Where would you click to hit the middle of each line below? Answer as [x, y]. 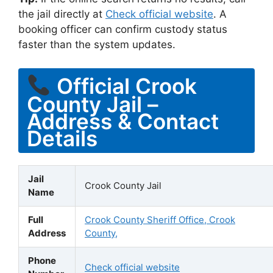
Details [62, 138]
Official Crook [124, 85]
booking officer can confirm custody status [123, 29]
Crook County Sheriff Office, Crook [160, 219]
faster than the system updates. [97, 44]
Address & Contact [123, 121]
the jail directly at [62, 14]
